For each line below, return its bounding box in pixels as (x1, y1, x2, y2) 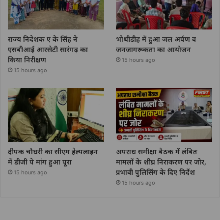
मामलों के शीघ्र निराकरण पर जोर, (116, 157, 207, 167)
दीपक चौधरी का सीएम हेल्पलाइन (8, 147, 98, 157)
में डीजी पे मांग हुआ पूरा (8, 157, 72, 167)
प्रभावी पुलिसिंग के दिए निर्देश (116, 167, 195, 177)
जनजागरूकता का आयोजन (116, 45, 192, 54)
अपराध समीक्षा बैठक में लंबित (116, 147, 198, 157)
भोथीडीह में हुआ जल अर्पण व (116, 34, 196, 44)
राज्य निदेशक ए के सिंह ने (8, 34, 78, 44)
